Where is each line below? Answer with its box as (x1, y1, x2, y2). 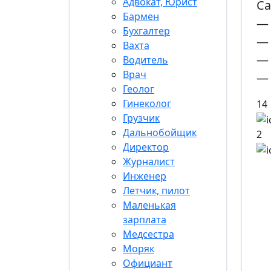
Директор (123, 140, 169, 154)
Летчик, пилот (123, 184, 190, 197)
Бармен (123, 10, 159, 23)
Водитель (123, 53, 168, 67)
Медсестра (123, 227, 174, 241)
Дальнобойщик (123, 126, 197, 139)
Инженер (123, 169, 166, 183)
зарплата (123, 213, 166, 226)
